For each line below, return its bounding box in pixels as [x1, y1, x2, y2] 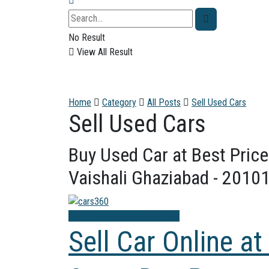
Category [102, 96, 136, 108]
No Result [68, 31, 105, 43]
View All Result [74, 46, 133, 58]
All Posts [147, 96, 181, 108]
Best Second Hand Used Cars [68, 210, 180, 222]
